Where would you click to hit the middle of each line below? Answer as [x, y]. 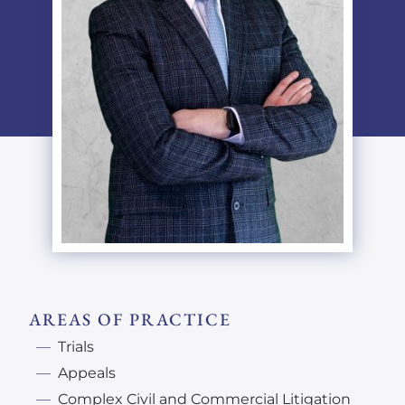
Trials [76, 346]
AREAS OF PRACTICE [130, 319]
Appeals [87, 372]
